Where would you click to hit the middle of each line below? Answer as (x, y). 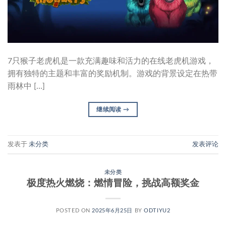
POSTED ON (74, 211)
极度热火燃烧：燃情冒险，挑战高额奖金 (113, 184)
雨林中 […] (26, 87)
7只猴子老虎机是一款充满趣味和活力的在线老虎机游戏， (111, 61)
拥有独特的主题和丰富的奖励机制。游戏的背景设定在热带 (112, 74)
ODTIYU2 (157, 211)
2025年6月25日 (112, 211)
